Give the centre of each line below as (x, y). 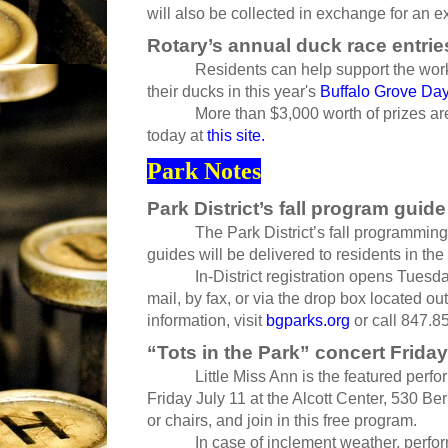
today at (177, 136)
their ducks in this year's (233, 92)
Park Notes (204, 171)
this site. (236, 136)
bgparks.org (308, 321)
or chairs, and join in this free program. (282, 421)
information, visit (206, 321)
